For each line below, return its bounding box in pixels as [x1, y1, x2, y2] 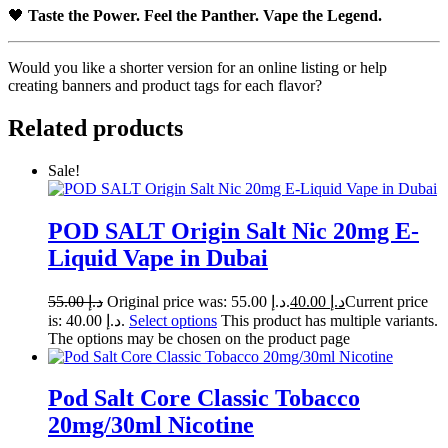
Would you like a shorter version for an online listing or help [8, 58, 387, 76]
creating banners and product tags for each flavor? [8, 76, 322, 94]
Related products [8, 114, 183, 141]
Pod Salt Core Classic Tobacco [48, 385, 360, 412]
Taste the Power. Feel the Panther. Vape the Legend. [28, 6, 382, 24]
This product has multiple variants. [221, 311, 438, 329]
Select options [129, 311, 217, 329]
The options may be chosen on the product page [48, 329, 350, 347]
